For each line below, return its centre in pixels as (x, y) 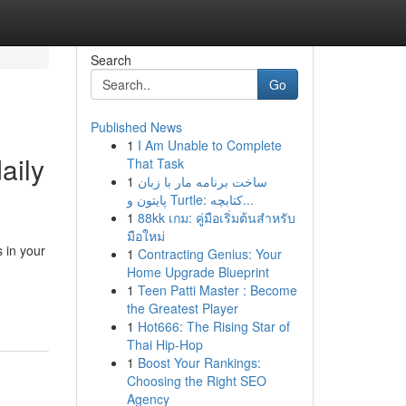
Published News (136, 127)
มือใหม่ (145, 236)
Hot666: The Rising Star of (213, 326)
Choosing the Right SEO (196, 381)
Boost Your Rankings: (199, 362)
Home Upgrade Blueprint (198, 272)
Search (111, 60)
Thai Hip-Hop (164, 344)
